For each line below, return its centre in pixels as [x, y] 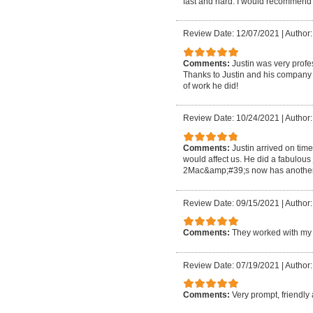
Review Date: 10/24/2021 [231, 118]
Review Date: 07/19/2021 [231, 265]
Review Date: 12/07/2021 [231, 34]
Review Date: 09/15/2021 [231, 203]
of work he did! [211, 86]
